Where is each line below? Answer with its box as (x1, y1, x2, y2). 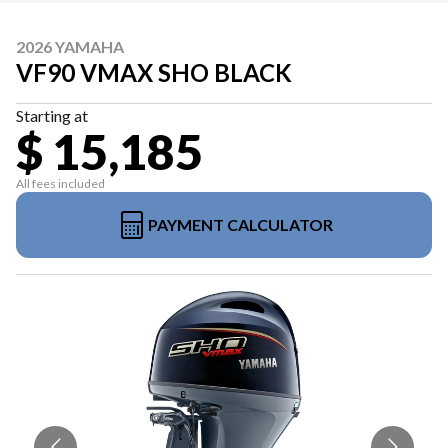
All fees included (16, 176, 105, 191)
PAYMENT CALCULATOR (147, 215, 333, 234)
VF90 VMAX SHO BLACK (16, 58, 292, 87)
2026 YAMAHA (16, 37, 124, 56)
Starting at (16, 106, 88, 125)
